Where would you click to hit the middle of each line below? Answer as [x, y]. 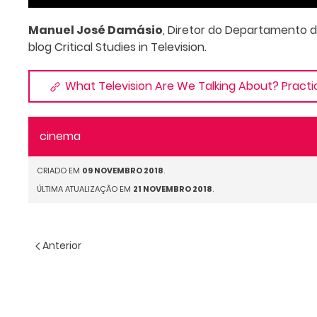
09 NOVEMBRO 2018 [123, 171]
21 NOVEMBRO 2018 [173, 189]
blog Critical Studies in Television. [117, 47]
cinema [60, 136]
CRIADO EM [59, 171]
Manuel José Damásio [96, 30]
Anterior [61, 246]
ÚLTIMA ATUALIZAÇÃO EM [85, 189]
